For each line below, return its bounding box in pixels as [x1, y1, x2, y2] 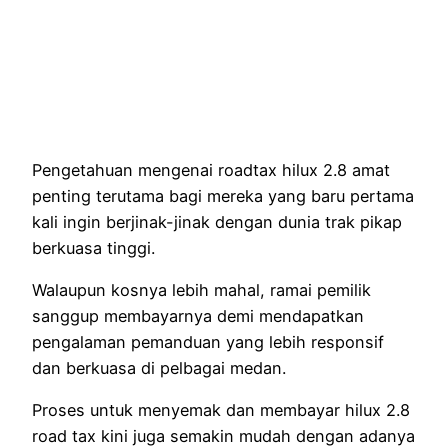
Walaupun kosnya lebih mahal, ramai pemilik [32, 279, 371, 300]
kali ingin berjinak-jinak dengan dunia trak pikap [32, 211, 402, 232]
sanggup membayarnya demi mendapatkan [32, 305, 364, 326]
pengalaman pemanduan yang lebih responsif [32, 331, 384, 352]
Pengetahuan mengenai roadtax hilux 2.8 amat [32, 159, 390, 180]
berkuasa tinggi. [32, 237, 155, 258]
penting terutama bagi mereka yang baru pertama [32, 185, 414, 206]
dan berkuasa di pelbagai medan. [32, 357, 286, 378]
